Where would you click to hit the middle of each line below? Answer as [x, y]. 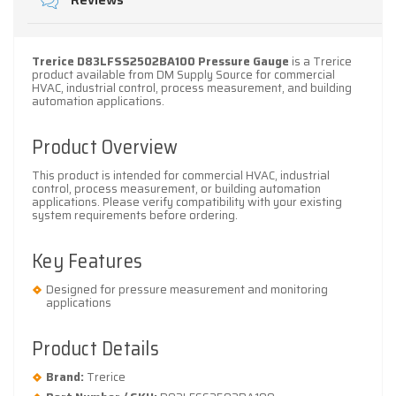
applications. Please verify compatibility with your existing [187, 202]
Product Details [95, 349]
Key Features [87, 262]
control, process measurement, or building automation [176, 189]
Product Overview [105, 148]
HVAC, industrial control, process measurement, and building [192, 88]
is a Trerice [320, 62]
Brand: [65, 377]
